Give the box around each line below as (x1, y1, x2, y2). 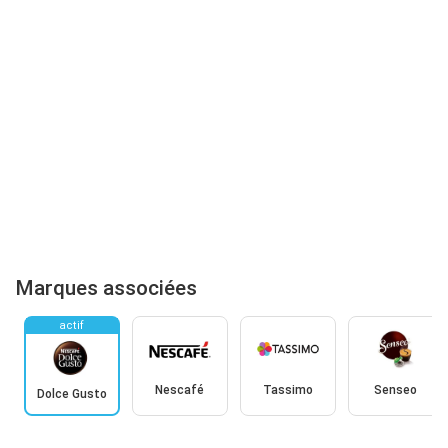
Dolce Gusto (36, 387, 107, 402)
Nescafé (155, 383, 204, 398)
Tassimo (262, 383, 313, 398)
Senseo (374, 383, 417, 398)
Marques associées (16, 275, 197, 300)
